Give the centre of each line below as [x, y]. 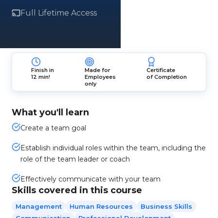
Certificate [161, 70]
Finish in [43, 70]
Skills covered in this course [77, 190]
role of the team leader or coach [75, 159]
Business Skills [166, 206]
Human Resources [101, 206]
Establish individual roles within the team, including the [113, 148]
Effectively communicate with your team [91, 179]
